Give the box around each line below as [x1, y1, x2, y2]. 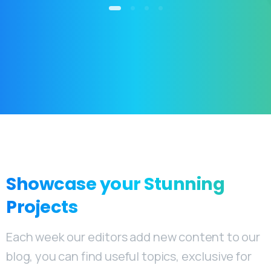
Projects [6, 195, 78, 220]
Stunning [144, 172, 225, 197]
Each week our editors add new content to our [6, 229, 260, 246]
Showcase [6, 172, 97, 197]
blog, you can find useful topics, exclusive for [6, 248, 252, 265]
